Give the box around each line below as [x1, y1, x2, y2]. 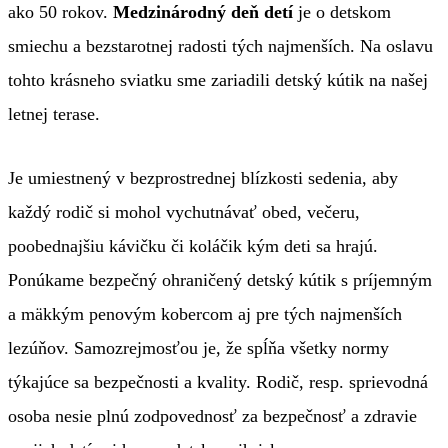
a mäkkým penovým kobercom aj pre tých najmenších [8, 304, 402, 325]
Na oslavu [360, 36, 433, 57]
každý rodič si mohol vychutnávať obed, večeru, [8, 202, 360, 223]
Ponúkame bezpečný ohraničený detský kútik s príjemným [8, 270, 432, 291]
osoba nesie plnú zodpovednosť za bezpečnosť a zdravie [8, 406, 417, 427]
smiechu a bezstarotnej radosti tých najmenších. [8, 36, 355, 57]
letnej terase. [8, 104, 100, 125]
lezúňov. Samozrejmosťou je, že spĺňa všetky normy [8, 338, 389, 359]
